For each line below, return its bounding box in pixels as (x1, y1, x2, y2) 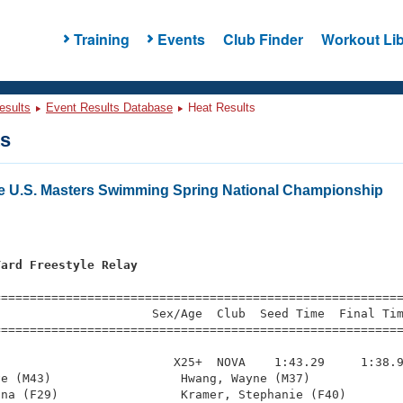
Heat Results (184, 101, 255, 114)
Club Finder (222, 28, 303, 49)
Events (157, 28, 205, 49)
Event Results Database (46, 101, 173, 114)
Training (73, 28, 130, 49)
